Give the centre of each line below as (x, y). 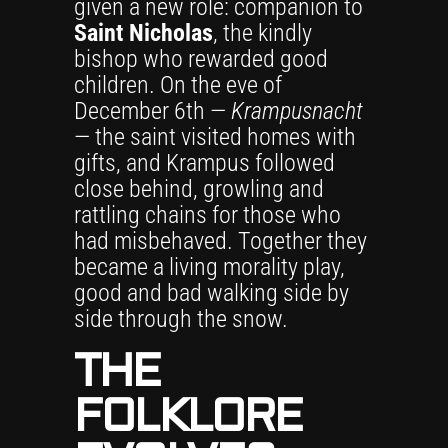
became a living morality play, (209, 267)
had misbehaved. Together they (220, 241)
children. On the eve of (178, 85)
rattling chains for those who (207, 215)
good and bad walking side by (211, 293)
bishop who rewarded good (201, 59)
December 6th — (152, 111)
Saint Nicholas (143, 33)
